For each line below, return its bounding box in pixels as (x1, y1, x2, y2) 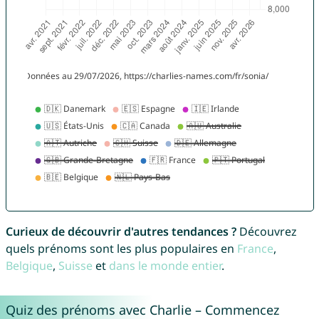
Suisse (58, 258, 93, 274)
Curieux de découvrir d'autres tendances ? (5, 224, 236, 240)
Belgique (5, 258, 53, 274)
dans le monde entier (108, 258, 221, 274)
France (236, 241, 273, 257)
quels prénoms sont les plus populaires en (5, 241, 237, 257)
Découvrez (236, 224, 297, 240)
